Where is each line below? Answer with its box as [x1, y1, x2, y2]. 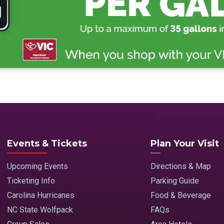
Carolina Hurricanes [7, 190, 74, 200]
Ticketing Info [7, 176, 55, 186]
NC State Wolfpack [7, 205, 73, 215]
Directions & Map [150, 161, 211, 171]
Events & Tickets [7, 138, 87, 149]
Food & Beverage [150, 190, 211, 200]
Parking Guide [150, 176, 199, 186]
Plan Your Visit [150, 138, 219, 149]
